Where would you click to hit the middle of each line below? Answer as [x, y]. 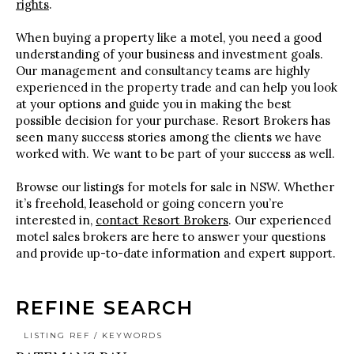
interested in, [56, 220]
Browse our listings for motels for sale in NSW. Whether [175, 187]
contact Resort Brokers [162, 220]
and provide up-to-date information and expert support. [176, 253]
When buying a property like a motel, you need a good [169, 38]
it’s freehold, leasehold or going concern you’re [150, 203]
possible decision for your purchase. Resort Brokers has [173, 121]
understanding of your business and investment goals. [169, 54]
